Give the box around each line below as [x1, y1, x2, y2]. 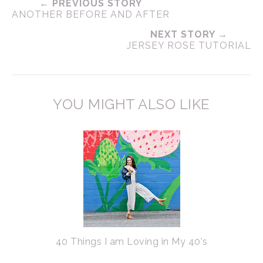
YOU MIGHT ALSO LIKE [53, 96, 210, 113]
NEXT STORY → [150, 29, 228, 40]
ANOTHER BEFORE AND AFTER [12, 9, 170, 20]
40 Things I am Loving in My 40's [55, 236, 208, 247]
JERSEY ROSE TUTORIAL [127, 40, 251, 51]
